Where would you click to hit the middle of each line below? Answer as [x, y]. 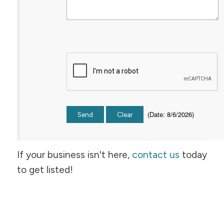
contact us [155, 154]
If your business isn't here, [74, 154]
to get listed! [45, 169]
